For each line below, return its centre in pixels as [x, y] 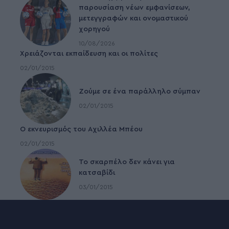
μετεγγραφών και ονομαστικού [133, 19]
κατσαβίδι [97, 173]
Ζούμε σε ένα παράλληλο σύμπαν [140, 92]
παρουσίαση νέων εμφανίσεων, [134, 8]
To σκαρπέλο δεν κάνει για [127, 162]
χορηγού [94, 29]
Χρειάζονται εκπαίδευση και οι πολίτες [89, 54]
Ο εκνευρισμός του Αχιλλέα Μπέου [81, 130]
